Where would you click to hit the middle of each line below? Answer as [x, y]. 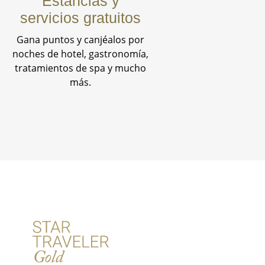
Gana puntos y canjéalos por [80, 40]
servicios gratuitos [80, 18]
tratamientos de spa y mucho [80, 68]
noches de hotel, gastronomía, [80, 54]
